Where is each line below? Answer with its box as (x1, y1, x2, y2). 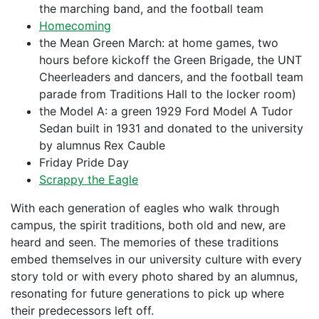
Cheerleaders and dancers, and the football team (39, 70, 303, 84)
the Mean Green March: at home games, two (39, 36, 278, 50)
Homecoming (39, 19, 111, 33)
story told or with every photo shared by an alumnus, (11, 269, 298, 283)
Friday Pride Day (39, 155, 129, 169)
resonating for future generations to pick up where (11, 286, 284, 300)
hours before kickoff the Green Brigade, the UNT (39, 53, 302, 67)
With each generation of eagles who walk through (11, 201, 279, 215)
